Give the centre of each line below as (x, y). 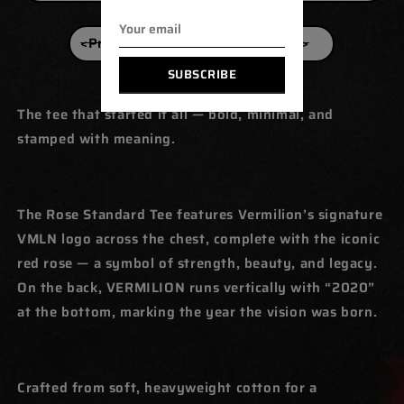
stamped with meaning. (96, 138)
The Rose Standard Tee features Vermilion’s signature (200, 214)
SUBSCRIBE (202, 74)
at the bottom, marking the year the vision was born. (197, 312)
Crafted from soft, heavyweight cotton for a (167, 387)
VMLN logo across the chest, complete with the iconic (199, 239)
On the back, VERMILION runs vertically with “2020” (197, 287)
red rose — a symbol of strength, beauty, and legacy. (197, 263)
